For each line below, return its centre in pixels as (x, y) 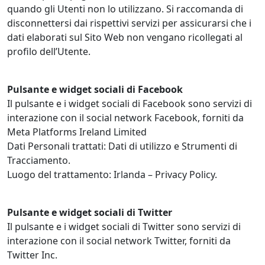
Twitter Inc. (32, 255)
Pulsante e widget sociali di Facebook (95, 90)
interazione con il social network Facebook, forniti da (125, 118)
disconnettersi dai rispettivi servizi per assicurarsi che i (129, 23)
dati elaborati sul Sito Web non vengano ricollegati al (125, 38)
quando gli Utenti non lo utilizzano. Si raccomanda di (125, 9)
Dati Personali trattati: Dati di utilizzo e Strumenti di (122, 146)
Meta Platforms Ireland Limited (77, 132)
